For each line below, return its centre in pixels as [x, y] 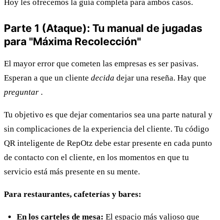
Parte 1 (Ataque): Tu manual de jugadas [103, 28]
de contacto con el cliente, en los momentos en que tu [96, 158]
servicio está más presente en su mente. [72, 172]
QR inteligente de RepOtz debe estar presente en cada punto [108, 143]
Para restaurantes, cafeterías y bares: [73, 194]
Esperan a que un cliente [47, 78]
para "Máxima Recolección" [72, 41]
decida [103, 78]
